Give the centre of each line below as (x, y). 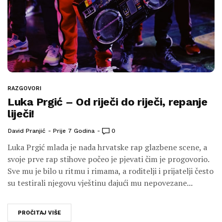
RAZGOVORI (24, 88)
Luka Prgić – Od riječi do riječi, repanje (108, 102)
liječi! (21, 113)
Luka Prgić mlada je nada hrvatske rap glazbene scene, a (107, 147)
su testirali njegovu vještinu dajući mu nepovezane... (100, 183)
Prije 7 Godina (74, 131)
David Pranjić (27, 131)
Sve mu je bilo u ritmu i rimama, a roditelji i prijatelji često (111, 171)
